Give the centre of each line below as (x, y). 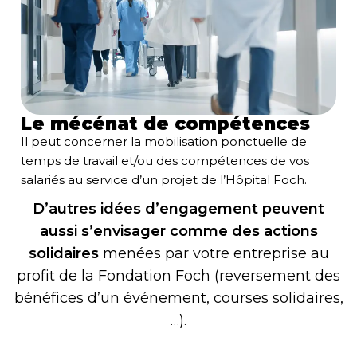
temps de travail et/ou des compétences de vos (165, 161)
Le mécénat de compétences (165, 124)
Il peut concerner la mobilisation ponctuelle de (164, 141)
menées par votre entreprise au (214, 253)
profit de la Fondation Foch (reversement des (178, 276)
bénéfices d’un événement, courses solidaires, (178, 298)
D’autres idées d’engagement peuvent (178, 209)
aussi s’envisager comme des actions (178, 231)
